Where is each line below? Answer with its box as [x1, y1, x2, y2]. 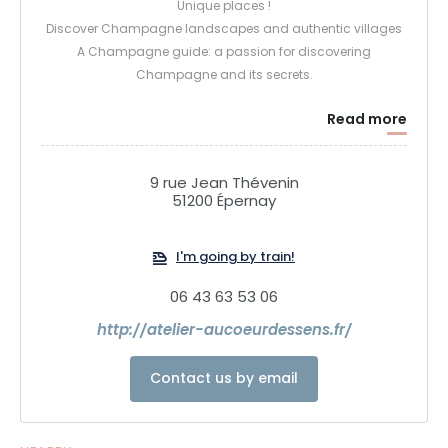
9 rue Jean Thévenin [149, 172, 299, 198]
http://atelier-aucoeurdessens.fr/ [96, 319, 352, 345]
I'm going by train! [176, 247, 295, 270]
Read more [327, 109, 407, 133]
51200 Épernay [172, 190, 276, 216]
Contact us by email [150, 368, 298, 392]
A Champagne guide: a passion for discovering [77, 43, 371, 64]
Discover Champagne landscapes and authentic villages [46, 20, 402, 41]
